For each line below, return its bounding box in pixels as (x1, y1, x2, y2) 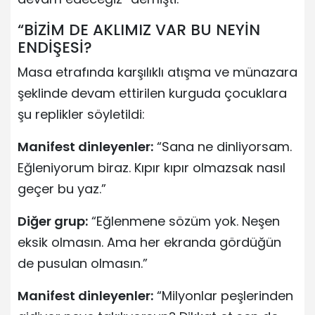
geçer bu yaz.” (18, 180, 106, 198)
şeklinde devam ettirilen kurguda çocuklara (18, 84, 287, 103)
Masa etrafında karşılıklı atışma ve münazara (18, 63, 297, 82)
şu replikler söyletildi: (18, 105, 145, 124)
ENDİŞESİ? (18, 37, 92, 59)
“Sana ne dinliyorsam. (153, 138, 292, 156)
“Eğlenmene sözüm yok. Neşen (88, 212, 280, 231)
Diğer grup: (18, 212, 88, 231)
